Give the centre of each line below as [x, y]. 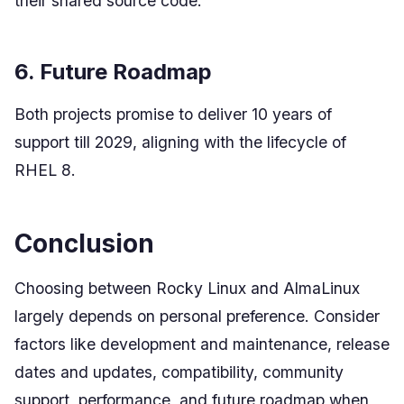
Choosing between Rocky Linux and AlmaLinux [187, 288]
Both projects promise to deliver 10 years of [173, 114]
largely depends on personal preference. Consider [197, 316]
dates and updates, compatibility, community [179, 372]
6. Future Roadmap [113, 72]
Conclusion [84, 243]
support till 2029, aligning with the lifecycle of [180, 142]
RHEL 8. [45, 170]
